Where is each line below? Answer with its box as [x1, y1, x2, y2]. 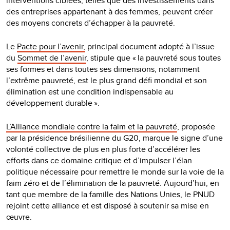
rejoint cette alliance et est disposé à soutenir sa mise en [6, 199, 209, 212]
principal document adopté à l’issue [85, 40, 215, 52]
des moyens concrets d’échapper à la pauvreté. [6, 16, 175, 29]
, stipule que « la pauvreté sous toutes [86, 51, 221, 64]
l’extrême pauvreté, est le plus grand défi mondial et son [6, 74, 207, 86]
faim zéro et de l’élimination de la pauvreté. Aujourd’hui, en [6, 177, 219, 189]
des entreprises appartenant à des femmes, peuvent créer [6, 5, 213, 17]
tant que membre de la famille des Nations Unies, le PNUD [6, 188, 215, 200]
